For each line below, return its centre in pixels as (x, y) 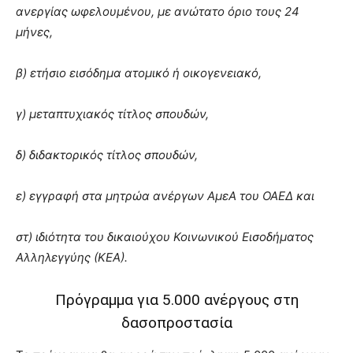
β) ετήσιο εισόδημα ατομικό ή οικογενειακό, (139, 72)
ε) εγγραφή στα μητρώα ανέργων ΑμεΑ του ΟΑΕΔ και (165, 195)
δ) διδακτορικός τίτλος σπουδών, (107, 154)
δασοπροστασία (176, 322)
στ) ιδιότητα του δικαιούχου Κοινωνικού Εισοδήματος (165, 236)
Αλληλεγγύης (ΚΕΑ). (72, 257)
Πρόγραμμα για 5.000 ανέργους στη (176, 299)
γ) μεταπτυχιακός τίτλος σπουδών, (112, 113)
